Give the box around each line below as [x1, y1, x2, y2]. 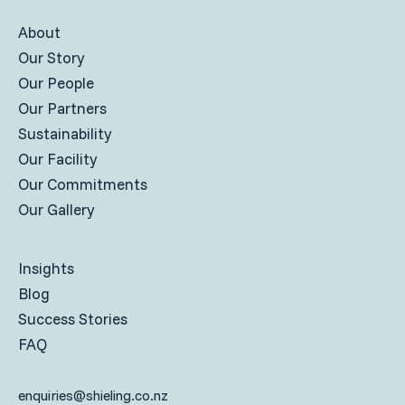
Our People [18, 73, 94, 93]
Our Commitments [18, 174, 147, 194]
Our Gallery [18, 200, 94, 220]
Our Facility [18, 149, 97, 169]
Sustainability [18, 124, 111, 144]
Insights [18, 259, 74, 278]
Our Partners [18, 99, 107, 118]
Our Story [18, 48, 84, 68]
